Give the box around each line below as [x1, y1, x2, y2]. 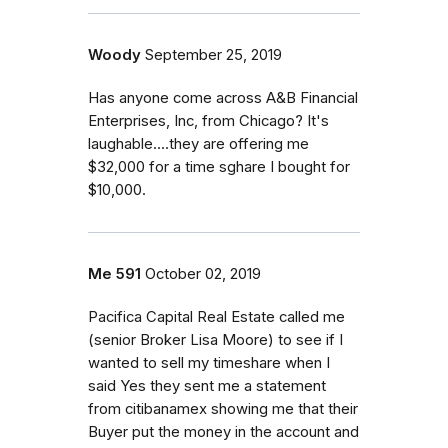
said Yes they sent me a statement [88, 376, 326, 395]
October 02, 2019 [145, 264, 261, 283]
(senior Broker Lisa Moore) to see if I [88, 330, 343, 349]
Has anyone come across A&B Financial [88, 88, 358, 107]
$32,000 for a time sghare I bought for [88, 157, 350, 176]
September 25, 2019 [145, 45, 282, 64]
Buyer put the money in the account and [88, 422, 359, 441]
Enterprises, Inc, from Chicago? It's [88, 111, 329, 130]
